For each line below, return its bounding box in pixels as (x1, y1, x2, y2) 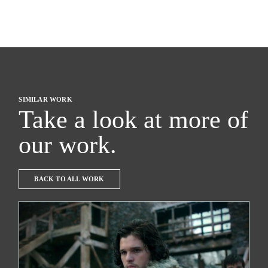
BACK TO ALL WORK (34, 175, 105, 182)
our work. (19, 130, 117, 159)
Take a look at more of (19, 105, 249, 133)
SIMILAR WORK (19, 95, 72, 103)
